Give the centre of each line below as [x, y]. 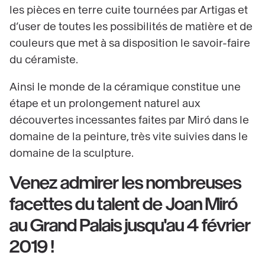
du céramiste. [44, 60]
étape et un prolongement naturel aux [105, 104]
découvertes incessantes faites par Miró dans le [129, 120]
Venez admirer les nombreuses [125, 183]
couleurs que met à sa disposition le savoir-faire [130, 43]
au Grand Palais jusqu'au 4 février [130, 226]
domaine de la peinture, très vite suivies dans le [129, 137]
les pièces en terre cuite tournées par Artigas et [129, 10]
